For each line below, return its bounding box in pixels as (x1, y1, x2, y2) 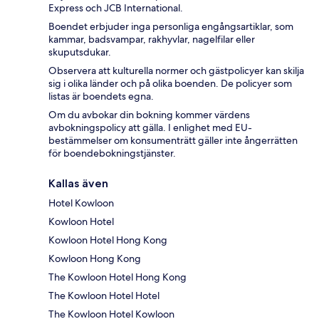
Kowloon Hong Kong (48, 252, 141, 266)
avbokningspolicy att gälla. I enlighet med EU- (48, 121, 252, 135)
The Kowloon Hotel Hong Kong (48, 271, 187, 284)
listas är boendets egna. (48, 90, 154, 103)
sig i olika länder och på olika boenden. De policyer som (48, 77, 292, 90)
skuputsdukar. (48, 46, 111, 59)
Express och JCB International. (48, 1, 183, 15)
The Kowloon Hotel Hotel (48, 289, 159, 303)
